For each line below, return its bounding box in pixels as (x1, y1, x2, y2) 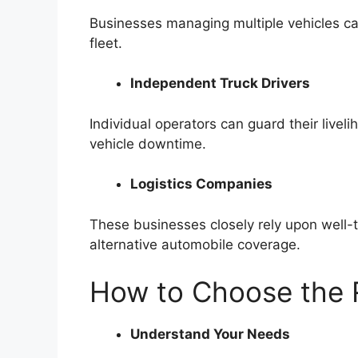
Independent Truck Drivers (130, 75, 310, 92)
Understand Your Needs (130, 326, 290, 343)
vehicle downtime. (89, 135, 206, 152)
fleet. (89, 34, 122, 51)
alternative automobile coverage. (89, 236, 300, 253)
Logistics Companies (130, 176, 272, 193)
